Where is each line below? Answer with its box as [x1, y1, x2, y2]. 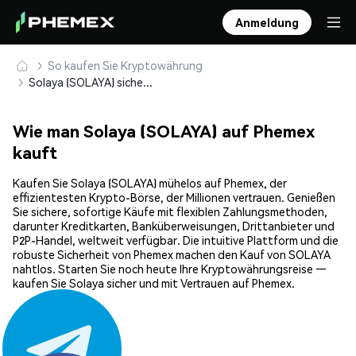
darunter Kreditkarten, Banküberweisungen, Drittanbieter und [13, 219, 335, 234]
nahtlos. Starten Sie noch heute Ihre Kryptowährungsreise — [13, 261, 327, 277]
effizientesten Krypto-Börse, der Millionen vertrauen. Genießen [13, 190, 335, 205]
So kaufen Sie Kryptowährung [48, 58, 203, 72]
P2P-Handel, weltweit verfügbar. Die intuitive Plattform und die [13, 233, 339, 248]
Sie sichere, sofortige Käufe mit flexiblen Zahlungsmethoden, [13, 204, 327, 219]
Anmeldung [235, 15, 299, 29]
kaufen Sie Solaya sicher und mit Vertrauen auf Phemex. [13, 276, 295, 291]
